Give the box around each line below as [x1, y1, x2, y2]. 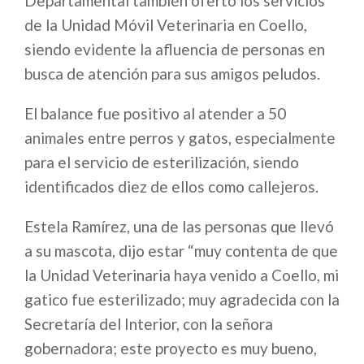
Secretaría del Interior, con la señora [24, 314, 273, 334]
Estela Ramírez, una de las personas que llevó [24, 217, 334, 236]
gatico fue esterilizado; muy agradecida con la [24, 290, 340, 310]
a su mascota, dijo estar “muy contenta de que [24, 241, 338, 261]
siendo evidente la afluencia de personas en [24, 40, 325, 59]
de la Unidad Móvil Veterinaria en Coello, [24, 15, 307, 35]
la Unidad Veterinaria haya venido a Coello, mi [24, 266, 339, 285]
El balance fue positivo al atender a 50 [24, 104, 286, 123]
